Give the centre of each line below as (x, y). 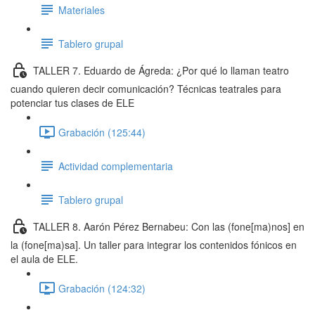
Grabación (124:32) (102, 288)
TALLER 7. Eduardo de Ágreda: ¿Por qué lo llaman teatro (161, 70)
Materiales (82, 9)
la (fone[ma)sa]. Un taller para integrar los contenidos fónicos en (154, 245)
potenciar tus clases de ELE (72, 103)
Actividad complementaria (116, 166)
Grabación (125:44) (102, 132)
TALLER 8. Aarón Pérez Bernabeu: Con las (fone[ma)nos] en (169, 226)
